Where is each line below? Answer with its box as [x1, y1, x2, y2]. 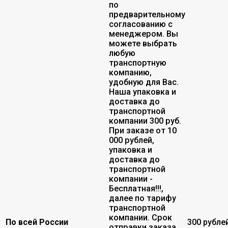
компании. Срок [109, 212, 172, 222]
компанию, [109, 67, 152, 77]
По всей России [6, 217, 68, 227]
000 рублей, [109, 135, 154, 145]
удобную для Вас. [109, 77, 179, 87]
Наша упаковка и [109, 87, 176, 97]
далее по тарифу [109, 193, 176, 203]
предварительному [109, 9, 185, 19]
